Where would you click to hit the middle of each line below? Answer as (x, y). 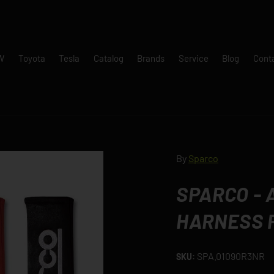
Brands (151, 58)
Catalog (108, 58)
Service (193, 58)
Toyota (31, 58)
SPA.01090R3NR (231, 256)
